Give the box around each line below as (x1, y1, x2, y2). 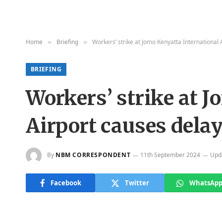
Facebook (50, 178, 81, 187)
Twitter (124, 178, 149, 187)
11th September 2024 (140, 151, 201, 160)
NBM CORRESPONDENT (55, 151, 131, 160)
